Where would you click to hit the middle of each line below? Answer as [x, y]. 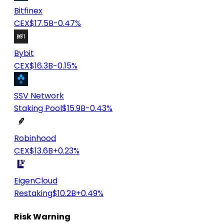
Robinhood [35, 138]
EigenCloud [36, 181]
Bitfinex [28, 11]
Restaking [33, 193]
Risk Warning [42, 216]
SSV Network [39, 96]
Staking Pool [38, 108]
